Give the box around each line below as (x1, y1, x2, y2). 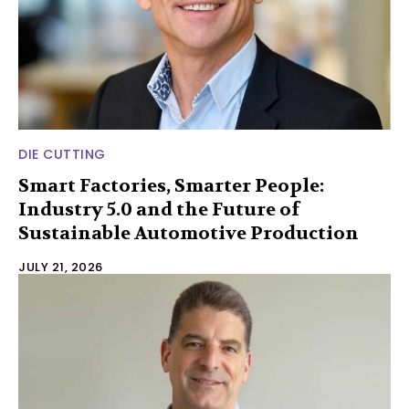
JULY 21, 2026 (18, 257, 103, 276)
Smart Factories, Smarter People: (18, 173, 324, 197)
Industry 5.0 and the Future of (18, 197, 299, 221)
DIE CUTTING (18, 144, 106, 163)
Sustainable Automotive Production (18, 221, 359, 245)
